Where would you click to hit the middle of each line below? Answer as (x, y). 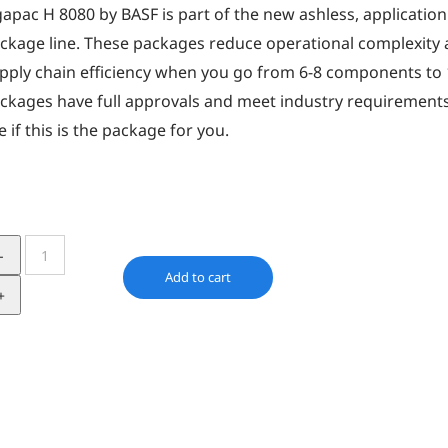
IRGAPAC (57, 248)
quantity (55, 335)
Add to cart (198, 277)
